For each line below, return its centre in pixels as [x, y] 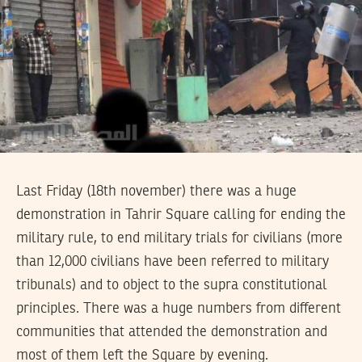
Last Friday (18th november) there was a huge [156, 191]
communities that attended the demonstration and [172, 332]
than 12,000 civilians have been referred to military [173, 261]
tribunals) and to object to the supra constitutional [172, 285]
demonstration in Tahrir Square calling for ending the [181, 215]
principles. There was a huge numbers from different [179, 308]
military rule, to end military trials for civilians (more [179, 238]
